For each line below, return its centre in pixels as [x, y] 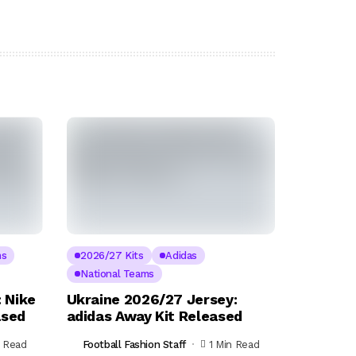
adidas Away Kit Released [154, 316]
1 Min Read [234, 344]
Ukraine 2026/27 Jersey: [152, 300]
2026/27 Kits [112, 256]
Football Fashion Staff [134, 344]
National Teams [117, 274]
